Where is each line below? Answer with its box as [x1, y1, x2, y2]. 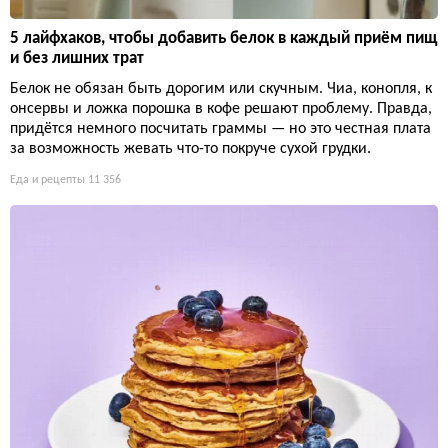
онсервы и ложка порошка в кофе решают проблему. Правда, [10, 100, 432, 117]
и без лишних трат [10, 49, 144, 67]
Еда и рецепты [10, 173, 85, 186]
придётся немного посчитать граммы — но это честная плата [10, 120, 431, 137]
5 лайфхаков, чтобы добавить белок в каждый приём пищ [10, 29, 437, 47]
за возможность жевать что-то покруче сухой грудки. [10, 140, 371, 157]
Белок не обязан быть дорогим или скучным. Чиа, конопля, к [10, 80, 432, 97]
